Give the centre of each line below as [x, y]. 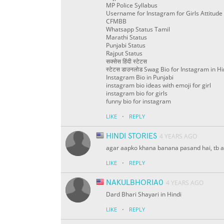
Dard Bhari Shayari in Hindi [144, 194]
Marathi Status [126, 37]
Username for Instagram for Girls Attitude [164, 13]
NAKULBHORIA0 [135, 183]
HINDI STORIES [131, 136]
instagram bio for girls [137, 93]
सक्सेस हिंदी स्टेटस [126, 61]
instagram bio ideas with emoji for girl [158, 85]
